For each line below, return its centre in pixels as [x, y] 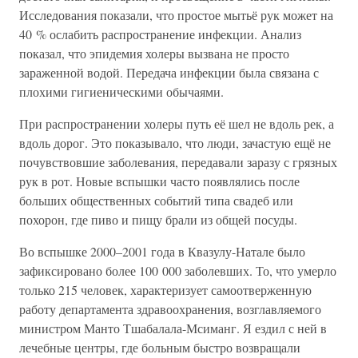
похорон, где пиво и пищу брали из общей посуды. [158, 219]
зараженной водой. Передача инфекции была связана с [169, 72]
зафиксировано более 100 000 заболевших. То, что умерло [178, 270]
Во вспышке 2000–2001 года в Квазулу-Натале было [162, 251]
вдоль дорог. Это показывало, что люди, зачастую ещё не [175, 143]
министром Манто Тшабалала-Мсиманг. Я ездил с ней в [173, 328]
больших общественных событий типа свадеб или [156, 200]
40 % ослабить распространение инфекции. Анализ [160, 34]
